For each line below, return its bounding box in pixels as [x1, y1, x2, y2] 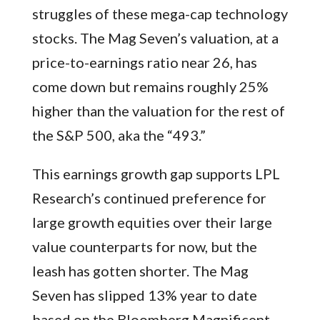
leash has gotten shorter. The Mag [31, 261, 249, 279]
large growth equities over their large [31, 213, 272, 231]
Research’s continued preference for [31, 189, 266, 206]
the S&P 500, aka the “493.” [31, 126, 206, 144]
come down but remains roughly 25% [31, 77, 269, 95]
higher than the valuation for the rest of [31, 101, 285, 119]
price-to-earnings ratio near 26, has [31, 53, 257, 71]
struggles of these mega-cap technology [31, 4, 288, 22]
